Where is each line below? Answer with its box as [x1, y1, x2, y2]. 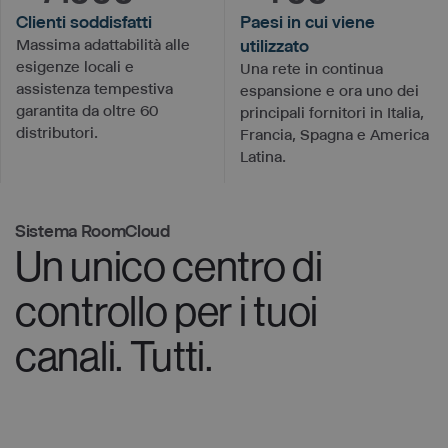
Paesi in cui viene [240, 11, 375, 32]
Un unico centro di [15, 242, 323, 290]
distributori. [16, 122, 98, 142]
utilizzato [240, 35, 309, 56]
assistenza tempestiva [16, 78, 173, 98]
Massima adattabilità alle [16, 34, 190, 54]
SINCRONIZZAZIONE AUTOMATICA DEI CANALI [47, 417, 279, 431]
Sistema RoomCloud [15, 220, 170, 241]
